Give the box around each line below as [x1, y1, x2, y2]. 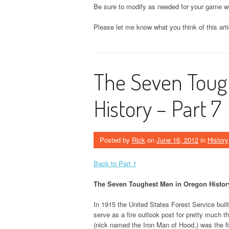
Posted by [100, 135, 132, 145]
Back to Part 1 [94, 158, 136, 169]
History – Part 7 [94, 94, 221, 123]
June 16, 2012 [156, 135, 198, 145]
